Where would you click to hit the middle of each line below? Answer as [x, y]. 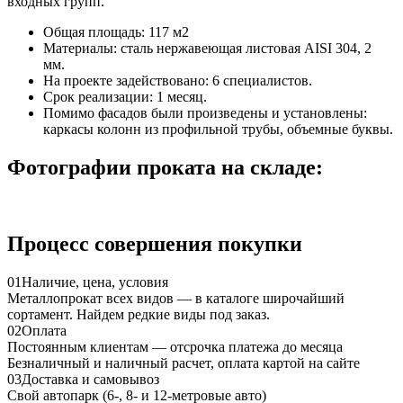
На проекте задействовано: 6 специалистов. [178, 81]
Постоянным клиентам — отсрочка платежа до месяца [175, 347]
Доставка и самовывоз [90, 380]
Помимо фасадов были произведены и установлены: [205, 113]
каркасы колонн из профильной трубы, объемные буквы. [218, 130]
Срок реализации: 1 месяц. [125, 97]
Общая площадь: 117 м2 [116, 32]
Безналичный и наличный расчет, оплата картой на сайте [184, 363]
